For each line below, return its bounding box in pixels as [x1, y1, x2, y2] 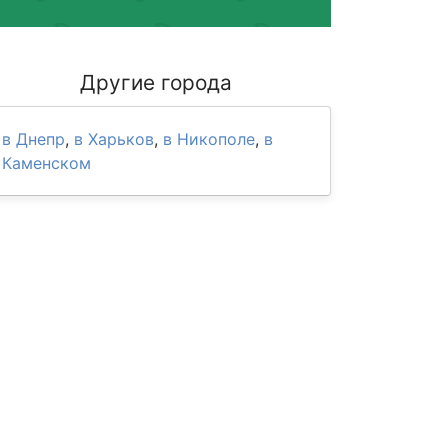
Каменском [2, 153, 91, 173]
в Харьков [74, 129, 154, 149]
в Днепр [2, 129, 65, 149]
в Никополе [163, 129, 255, 149]
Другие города [80, 70, 232, 95]
